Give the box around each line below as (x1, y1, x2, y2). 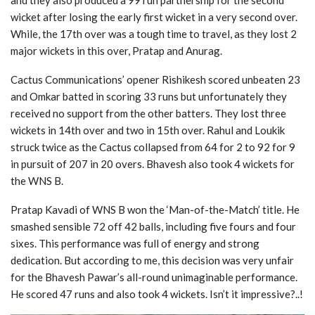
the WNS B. (11, 174, 63, 188)
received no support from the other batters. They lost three (11, 107, 286, 120)
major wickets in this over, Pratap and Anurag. (11, 44, 222, 58)
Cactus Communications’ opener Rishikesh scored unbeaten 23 (11, 73, 300, 86)
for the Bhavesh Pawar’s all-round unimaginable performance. (11, 271, 297, 284)
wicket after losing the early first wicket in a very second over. (11, 11, 297, 24)
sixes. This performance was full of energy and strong (11, 237, 259, 250)
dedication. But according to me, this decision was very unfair (11, 254, 294, 267)
